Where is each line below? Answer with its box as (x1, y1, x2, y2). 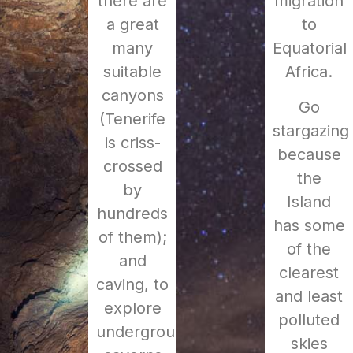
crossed (102, 157, 162, 176)
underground (96, 322, 194, 342)
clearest (279, 262, 339, 282)
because (277, 144, 341, 164)
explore (103, 299, 162, 318)
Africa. (285, 62, 333, 82)
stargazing (273, 121, 349, 140)
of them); (98, 228, 167, 247)
